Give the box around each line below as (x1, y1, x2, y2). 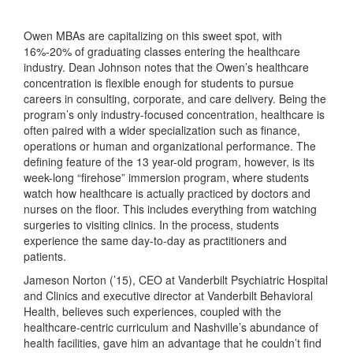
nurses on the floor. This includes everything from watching (24, 201, 317, 217)
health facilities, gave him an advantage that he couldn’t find (24, 335, 321, 351)
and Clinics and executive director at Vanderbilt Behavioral (24, 288, 313, 304)
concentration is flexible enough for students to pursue (24, 75, 294, 91)
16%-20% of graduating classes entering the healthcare (24, 43, 300, 60)
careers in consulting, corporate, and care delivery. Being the (24, 91, 326, 107)
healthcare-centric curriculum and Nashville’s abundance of (24, 319, 318, 336)
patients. (24, 248, 66, 265)
